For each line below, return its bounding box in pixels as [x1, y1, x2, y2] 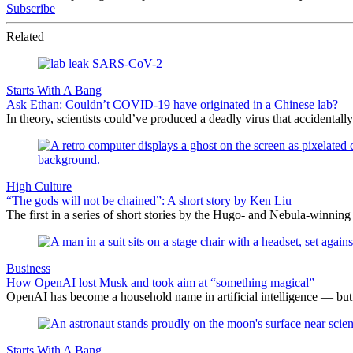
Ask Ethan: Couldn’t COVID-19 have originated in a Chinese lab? [6, 97, 338, 111]
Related [6, 29, 44, 43]
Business [6, 261, 50, 275]
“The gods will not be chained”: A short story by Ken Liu [6, 193, 292, 207]
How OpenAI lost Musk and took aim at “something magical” [6, 275, 314, 289]
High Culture [6, 179, 72, 193]
